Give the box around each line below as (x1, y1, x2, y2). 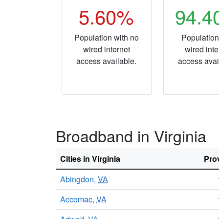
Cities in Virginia (60, 153, 120, 164)
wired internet (83, 44, 130, 55)
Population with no (74, 32, 139, 43)
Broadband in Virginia (56, 124, 206, 147)
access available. (76, 55, 137, 66)
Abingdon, (60, 174, 98, 185)
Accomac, (60, 194, 96, 205)
